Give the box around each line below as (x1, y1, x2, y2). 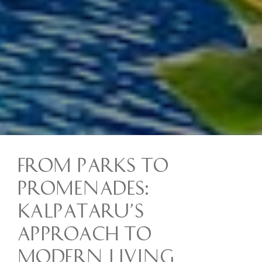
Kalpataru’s (18, 200, 144, 218)
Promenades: (18, 177, 150, 195)
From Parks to (18, 154, 169, 173)
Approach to (18, 223, 152, 241)
